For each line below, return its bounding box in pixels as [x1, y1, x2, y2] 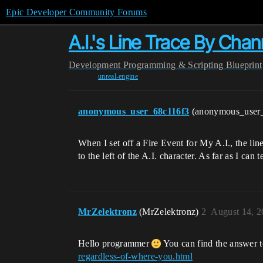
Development [69, 60, 121, 70]
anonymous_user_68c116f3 [78, 106, 190, 116]
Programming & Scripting [123, 60, 224, 70]
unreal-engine [97, 72, 139, 80]
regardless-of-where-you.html [78, 251, 193, 261]
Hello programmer [78, 238, 152, 248]
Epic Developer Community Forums [6, 7, 147, 17]
